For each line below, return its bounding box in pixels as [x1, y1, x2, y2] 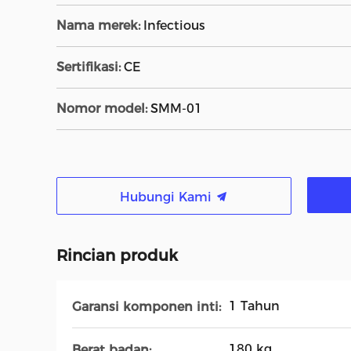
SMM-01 [150, 101, 202, 116]
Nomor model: [56, 101, 147, 116]
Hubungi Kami [120, 190, 215, 204]
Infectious [143, 18, 205, 33]
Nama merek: [56, 18, 140, 33]
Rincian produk [56, 246, 178, 265]
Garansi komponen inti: [72, 299, 221, 314]
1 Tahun [229, 299, 280, 313]
